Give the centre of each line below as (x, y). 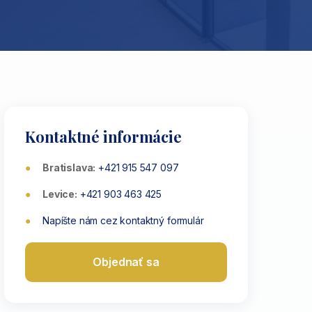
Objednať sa (126, 262)
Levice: (60, 194)
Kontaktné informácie (103, 136)
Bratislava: (69, 167)
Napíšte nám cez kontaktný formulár (123, 220)
